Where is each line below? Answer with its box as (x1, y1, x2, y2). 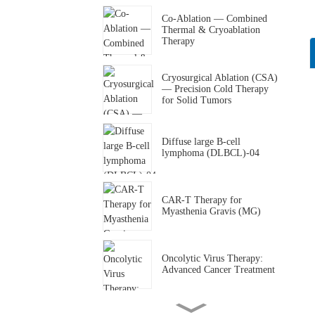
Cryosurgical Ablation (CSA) (162, 72, 278, 83)
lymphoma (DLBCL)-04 (162, 147, 259, 158)
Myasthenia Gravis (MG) (162, 206, 261, 217)
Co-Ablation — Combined (162, 13, 267, 25)
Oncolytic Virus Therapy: (162, 253, 263, 264)
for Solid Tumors (162, 94, 231, 105)
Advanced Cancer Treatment (162, 264, 275, 276)
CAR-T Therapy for (162, 195, 242, 206)
